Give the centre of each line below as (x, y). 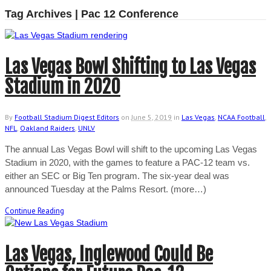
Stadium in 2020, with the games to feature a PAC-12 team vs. (127, 162)
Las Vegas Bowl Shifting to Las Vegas (130, 67)
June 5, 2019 (152, 117)
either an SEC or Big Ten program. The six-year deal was (117, 175)
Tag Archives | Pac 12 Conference (92, 14)
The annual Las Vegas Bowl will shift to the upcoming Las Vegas (131, 149)
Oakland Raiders (47, 128)
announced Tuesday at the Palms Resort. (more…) (106, 189)
